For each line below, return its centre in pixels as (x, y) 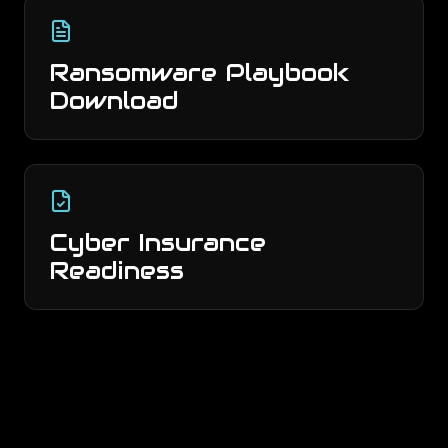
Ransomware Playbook (199, 72)
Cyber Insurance (157, 242)
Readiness (116, 270)
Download (114, 100)
